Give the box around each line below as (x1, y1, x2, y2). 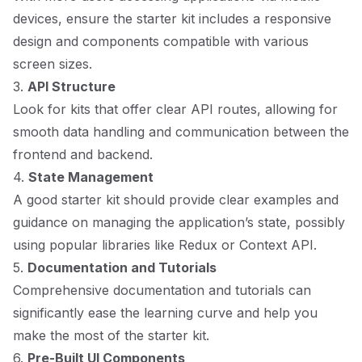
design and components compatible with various (13, 33, 309, 49)
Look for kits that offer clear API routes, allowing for (13, 101, 338, 117)
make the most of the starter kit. (13, 327, 209, 343)
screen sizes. (13, 56, 92, 72)
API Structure (27, 78, 116, 95)
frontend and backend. (13, 146, 153, 162)
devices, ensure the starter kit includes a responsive (13, 11, 331, 27)
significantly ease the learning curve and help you (13, 305, 318, 321)
